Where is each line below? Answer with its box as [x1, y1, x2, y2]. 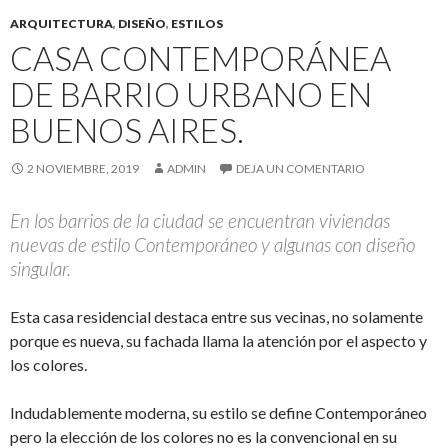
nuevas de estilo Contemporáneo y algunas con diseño [10, 233, 415, 257]
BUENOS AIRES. [10, 110, 244, 151]
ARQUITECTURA [10, 16, 113, 32]
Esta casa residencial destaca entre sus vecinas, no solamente [10, 307, 423, 327]
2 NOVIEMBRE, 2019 [27, 161, 139, 177]
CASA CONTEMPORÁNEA [10, 38, 391, 79]
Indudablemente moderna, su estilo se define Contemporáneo [10, 403, 427, 423]
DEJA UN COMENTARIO [236, 161, 365, 177]
